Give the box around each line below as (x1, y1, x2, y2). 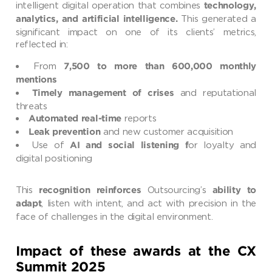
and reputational (174, 87, 257, 98)
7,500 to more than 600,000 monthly (64, 63, 257, 71)
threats (16, 101, 47, 111)
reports (121, 113, 157, 123)
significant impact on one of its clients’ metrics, (16, 27, 256, 37)
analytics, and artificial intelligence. (16, 15, 178, 24)
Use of (32, 140, 70, 150)
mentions (16, 76, 57, 84)
